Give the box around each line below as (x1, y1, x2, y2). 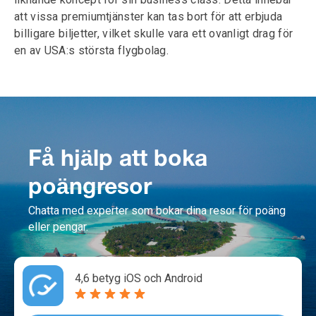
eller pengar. (28, 220, 88, 233)
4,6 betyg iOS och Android (75, 272, 202, 285)
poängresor (28, 178, 152, 198)
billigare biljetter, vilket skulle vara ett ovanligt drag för (14, 27, 293, 40)
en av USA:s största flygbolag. (14, 44, 169, 57)
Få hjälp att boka (28, 150, 207, 170)
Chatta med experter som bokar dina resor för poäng (28, 204, 286, 217)
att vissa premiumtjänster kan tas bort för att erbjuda (14, 10, 283, 23)
